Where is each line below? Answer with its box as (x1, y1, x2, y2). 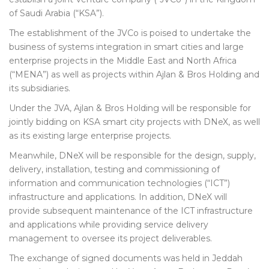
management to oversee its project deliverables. (9, 233, 212, 244)
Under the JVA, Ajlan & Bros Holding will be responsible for (9, 103, 251, 113)
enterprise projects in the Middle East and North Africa (9, 55, 237, 66)
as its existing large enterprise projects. (9, 130, 171, 141)
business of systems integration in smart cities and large (9, 41, 244, 52)
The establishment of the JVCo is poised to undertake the (9, 28, 251, 38)
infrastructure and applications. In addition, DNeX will (9, 192, 227, 202)
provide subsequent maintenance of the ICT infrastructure (9, 205, 253, 216)
